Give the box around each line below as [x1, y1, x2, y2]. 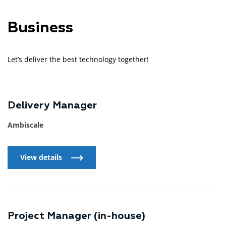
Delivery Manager [8, 100, 97, 111]
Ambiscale [8, 120, 43, 130]
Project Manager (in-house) [8, 211, 145, 221]
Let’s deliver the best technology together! [8, 54, 149, 65]
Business [8, 21, 73, 36]
